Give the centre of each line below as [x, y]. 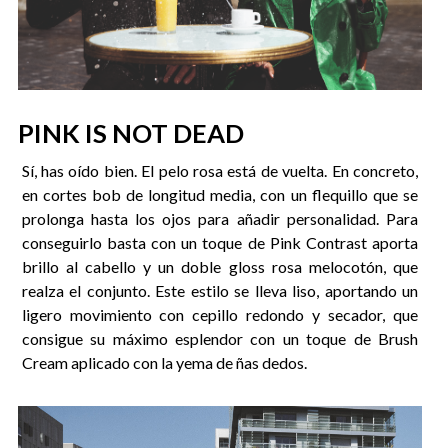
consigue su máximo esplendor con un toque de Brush [220, 339]
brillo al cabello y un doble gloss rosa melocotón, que [220, 267]
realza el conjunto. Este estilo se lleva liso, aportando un [220, 291]
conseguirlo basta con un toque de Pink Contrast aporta [220, 243]
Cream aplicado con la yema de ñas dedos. [164, 363]
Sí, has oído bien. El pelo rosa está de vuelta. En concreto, [220, 171]
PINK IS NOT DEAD [130, 132]
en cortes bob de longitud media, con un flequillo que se [220, 195]
